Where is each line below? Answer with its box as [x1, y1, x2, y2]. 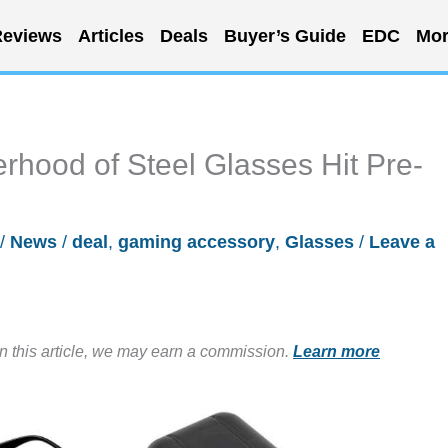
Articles [77, 25, 144, 46]
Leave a [369, 232, 435, 252]
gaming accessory [118, 232, 275, 252]
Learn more [293, 342, 380, 360]
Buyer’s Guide [223, 25, 346, 46]
